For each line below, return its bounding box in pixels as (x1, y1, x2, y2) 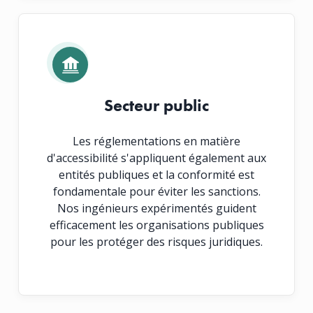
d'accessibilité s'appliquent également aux (47, 150, 266, 166)
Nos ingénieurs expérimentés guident (57, 200, 256, 216)
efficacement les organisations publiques (49, 217, 264, 233)
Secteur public (104, 94, 209, 116)
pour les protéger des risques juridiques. (50, 233, 263, 249)
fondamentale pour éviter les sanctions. (52, 183, 261, 199)
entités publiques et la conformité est (59, 166, 254, 182)
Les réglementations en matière (73, 133, 240, 149)
